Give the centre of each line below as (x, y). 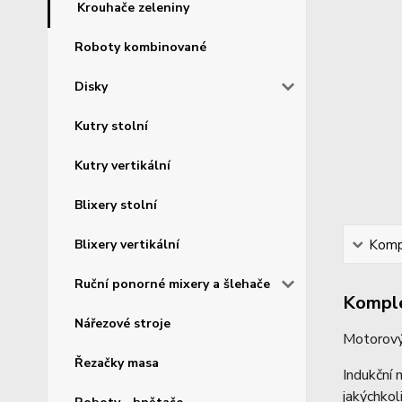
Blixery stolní (116, 205)
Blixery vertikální (127, 244)
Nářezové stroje (122, 323)
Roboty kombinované (140, 47)
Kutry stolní (111, 126)
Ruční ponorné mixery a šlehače (172, 284)
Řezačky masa (117, 363)
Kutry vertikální (122, 165)
